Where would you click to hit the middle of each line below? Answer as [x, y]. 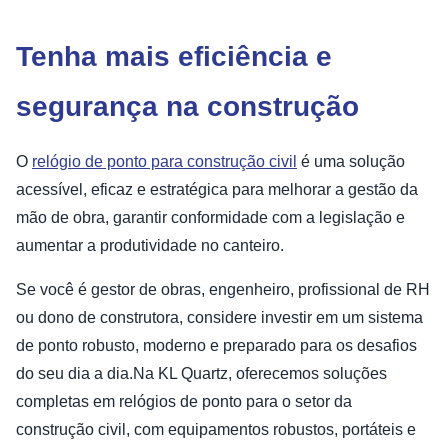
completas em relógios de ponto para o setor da [184, 401]
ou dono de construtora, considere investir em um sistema [219, 317]
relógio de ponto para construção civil [164, 161]
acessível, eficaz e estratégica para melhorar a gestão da [217, 189]
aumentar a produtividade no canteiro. [150, 245]
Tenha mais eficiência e [174, 56]
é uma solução [351, 161]
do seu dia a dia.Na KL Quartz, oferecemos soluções [201, 373]
